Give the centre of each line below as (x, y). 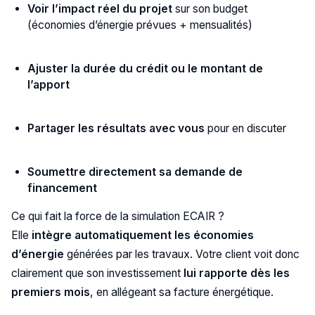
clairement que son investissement (97, 274)
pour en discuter (246, 128)
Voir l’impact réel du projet (100, 9)
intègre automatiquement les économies (142, 236)
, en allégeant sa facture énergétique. (181, 292)
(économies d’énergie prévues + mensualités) (140, 25)
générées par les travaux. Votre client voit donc (181, 255)
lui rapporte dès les (236, 274)
